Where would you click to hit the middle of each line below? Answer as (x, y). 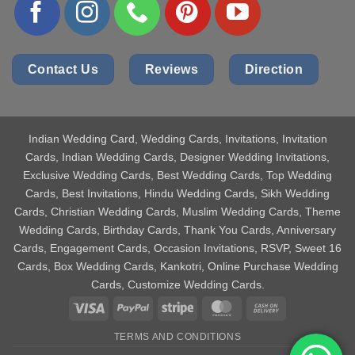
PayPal (166, 307)
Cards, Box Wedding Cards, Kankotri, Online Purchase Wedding (177, 267)
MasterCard (267, 307)
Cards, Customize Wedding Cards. (177, 285)
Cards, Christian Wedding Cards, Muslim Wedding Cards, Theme (177, 212)
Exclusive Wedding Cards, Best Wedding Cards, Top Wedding (177, 176)
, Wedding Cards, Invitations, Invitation (231, 139)
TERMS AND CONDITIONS (177, 336)
